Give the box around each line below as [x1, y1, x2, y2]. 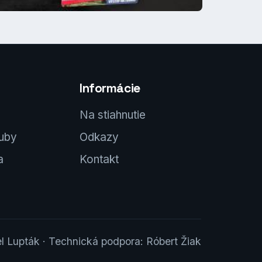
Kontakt [80, 152, 119, 166]
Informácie [80, 80, 140, 96]
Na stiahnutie [80, 108, 146, 122]
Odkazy [80, 130, 119, 144]
